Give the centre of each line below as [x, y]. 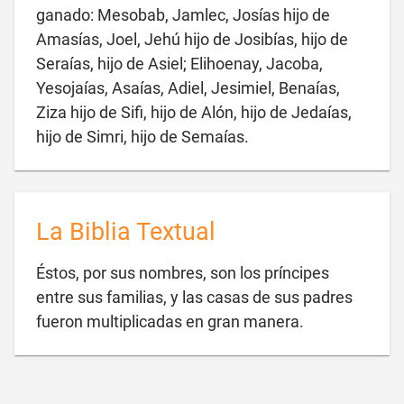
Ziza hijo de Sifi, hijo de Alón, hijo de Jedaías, [194, 112]
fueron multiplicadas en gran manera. [170, 321]
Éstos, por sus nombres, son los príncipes [183, 273]
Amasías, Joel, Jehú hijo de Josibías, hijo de [192, 39]
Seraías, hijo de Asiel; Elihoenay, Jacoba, [179, 64]
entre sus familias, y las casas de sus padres [194, 297]
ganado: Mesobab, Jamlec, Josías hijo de [183, 15]
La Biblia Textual [126, 232]
